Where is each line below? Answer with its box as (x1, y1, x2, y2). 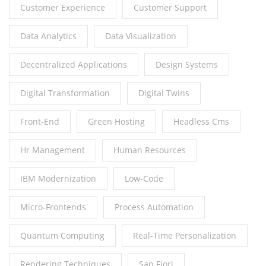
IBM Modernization (20, 173, 96, 185)
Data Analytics (20, 30, 77, 42)
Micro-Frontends (20, 201, 86, 213)
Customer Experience (20, 2, 105, 14)
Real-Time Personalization (133, 230, 236, 242)
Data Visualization (105, 30, 176, 42)
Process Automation (115, 201, 194, 213)
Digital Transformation (20, 87, 110, 99)
